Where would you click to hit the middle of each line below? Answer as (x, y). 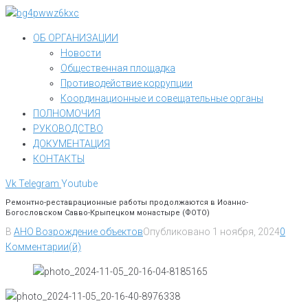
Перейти (23, 12)
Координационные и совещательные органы (162, 98)
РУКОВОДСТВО (68, 129)
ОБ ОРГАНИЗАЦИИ (76, 38)
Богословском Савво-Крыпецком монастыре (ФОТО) (108, 213)
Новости (81, 53)
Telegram (39, 184)
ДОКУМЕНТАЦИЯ (71, 144)
